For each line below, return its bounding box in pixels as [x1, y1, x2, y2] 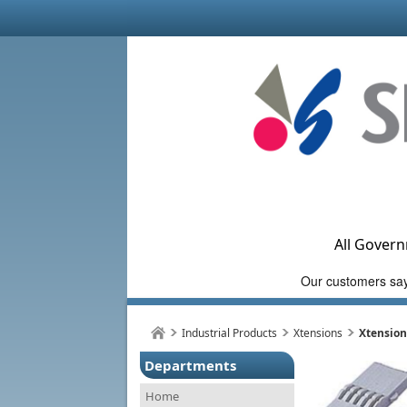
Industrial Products [182, 325, 277, 342]
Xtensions [293, 325, 342, 342]
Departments [144, 356, 236, 375]
